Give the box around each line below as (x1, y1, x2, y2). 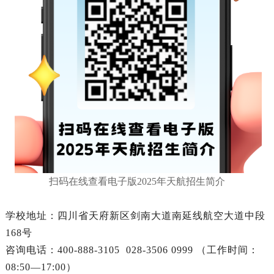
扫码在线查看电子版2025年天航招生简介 (48, 176, 225, 187)
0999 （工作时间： (171, 244, 259, 255)
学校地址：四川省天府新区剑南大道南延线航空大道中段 (5, 210, 265, 221)
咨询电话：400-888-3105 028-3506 (5, 244, 168, 255)
